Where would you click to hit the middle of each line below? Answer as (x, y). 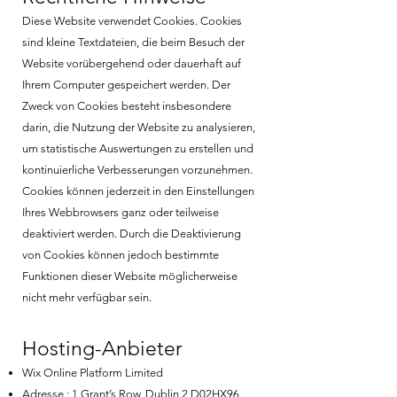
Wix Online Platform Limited (94, 372)
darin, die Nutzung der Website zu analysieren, (139, 127)
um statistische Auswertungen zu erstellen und (138, 148)
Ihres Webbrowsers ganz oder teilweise (121, 212)
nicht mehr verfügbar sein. (87, 297)
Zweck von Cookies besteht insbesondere (127, 105)
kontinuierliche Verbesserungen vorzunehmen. (137, 169)
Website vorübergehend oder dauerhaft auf (132, 63)
